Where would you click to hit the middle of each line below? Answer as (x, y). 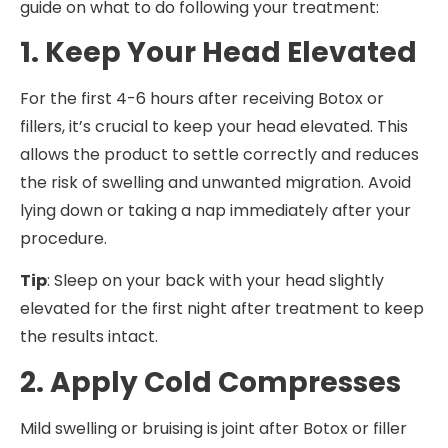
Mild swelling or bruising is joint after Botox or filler (213, 428)
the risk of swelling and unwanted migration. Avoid (215, 182)
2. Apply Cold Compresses (210, 382)
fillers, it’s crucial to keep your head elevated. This (214, 126)
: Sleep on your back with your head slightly (215, 281)
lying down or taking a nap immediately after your (215, 210)
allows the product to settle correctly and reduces (219, 154)
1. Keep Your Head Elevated (218, 52)
